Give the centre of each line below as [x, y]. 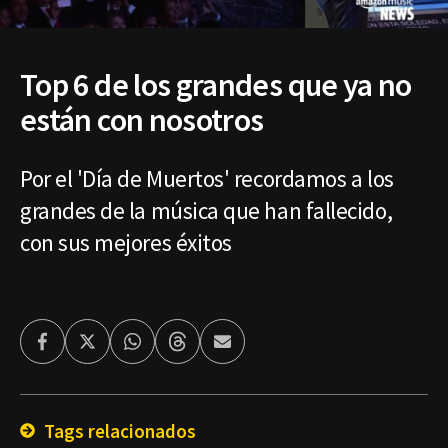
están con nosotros [142, 119]
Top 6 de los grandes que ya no [216, 84]
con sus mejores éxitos [126, 242]
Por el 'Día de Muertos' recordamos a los [207, 178]
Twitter [112, 348]
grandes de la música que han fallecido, [206, 210]
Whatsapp [166, 348]
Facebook [73, 348]
